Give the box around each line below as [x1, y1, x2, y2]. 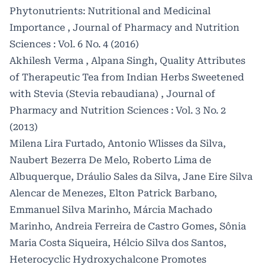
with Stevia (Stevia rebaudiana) [9, 88, 161, 100]
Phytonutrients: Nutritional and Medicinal [9, 5, 211, 17]
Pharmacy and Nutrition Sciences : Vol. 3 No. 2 [9, 105, 226, 117]
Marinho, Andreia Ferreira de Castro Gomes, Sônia [9, 221, 246, 232]
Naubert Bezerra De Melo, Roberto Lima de [9, 154, 211, 166]
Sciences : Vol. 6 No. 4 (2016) [9, 38, 139, 50]
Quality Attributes [160, 55, 245, 67]
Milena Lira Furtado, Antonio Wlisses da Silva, [9, 138, 226, 150]
